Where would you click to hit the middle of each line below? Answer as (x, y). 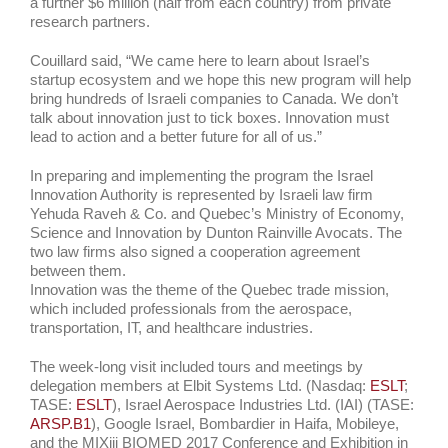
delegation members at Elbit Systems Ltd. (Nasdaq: (200, 385)
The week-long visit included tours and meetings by (196, 366)
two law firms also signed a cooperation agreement (195, 251)
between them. (78, 270)
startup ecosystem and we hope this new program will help (220, 79)
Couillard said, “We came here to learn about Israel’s (200, 60)
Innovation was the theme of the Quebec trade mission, (209, 289)
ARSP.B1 (60, 423)
